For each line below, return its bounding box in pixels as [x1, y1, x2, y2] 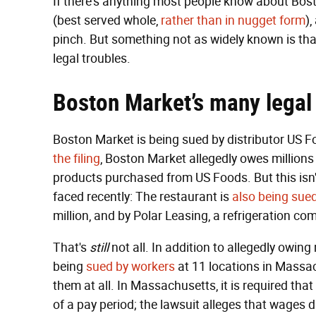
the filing [53, 151, 100, 166]
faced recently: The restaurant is [53, 189, 232, 205]
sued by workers [86, 259, 175, 274]
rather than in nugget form [161, 13, 305, 28]
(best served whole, [53, 13, 161, 28]
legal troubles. [53, 51, 130, 66]
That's [53, 240, 90, 255]
